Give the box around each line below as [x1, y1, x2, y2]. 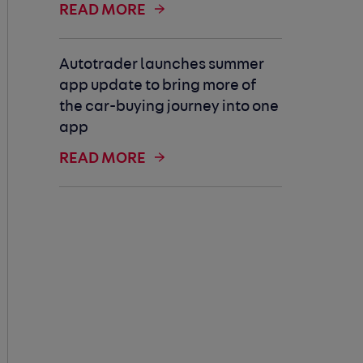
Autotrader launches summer [58, 58, 264, 73]
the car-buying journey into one [58, 100, 279, 115]
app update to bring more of [58, 79, 257, 94]
